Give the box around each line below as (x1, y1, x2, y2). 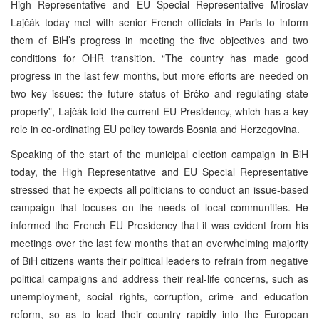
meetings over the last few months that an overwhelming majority (11, 235, 308, 250)
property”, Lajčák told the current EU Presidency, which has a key (11, 103, 308, 118)
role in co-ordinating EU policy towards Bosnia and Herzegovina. (11, 121, 300, 136)
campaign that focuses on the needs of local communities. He (11, 199, 308, 214)
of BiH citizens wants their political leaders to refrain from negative (11, 253, 308, 268)
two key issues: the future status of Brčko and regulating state (11, 85, 308, 100)
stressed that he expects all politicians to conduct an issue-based (11, 182, 308, 197)
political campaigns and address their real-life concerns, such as (11, 271, 308, 286)
